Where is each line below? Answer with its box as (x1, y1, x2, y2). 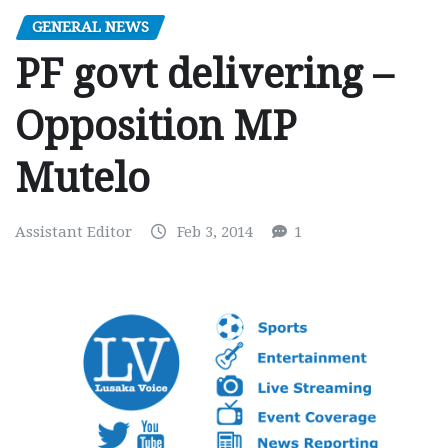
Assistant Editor (15, 223, 132, 242)
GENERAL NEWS (32, 17, 149, 36)
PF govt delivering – (15, 51, 393, 99)
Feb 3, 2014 (177, 223, 253, 242)
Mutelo (15, 155, 150, 203)
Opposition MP (15, 103, 296, 151)
